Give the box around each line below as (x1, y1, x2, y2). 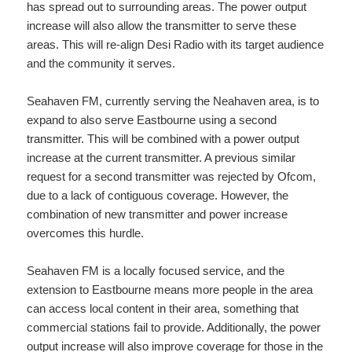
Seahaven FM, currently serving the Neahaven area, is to (27, 94, 320, 108)
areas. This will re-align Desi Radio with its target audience (27, 38, 324, 52)
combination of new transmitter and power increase (27, 207, 288, 222)
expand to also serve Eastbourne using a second (27, 113, 277, 127)
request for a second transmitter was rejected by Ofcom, (27, 170, 317, 184)
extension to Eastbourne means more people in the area (27, 283, 313, 297)
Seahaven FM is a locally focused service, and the (27, 264, 285, 278)
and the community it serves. (27, 57, 176, 71)
